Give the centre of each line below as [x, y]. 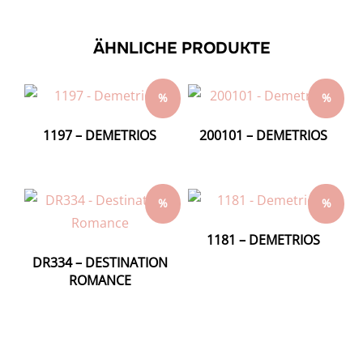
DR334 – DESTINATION [100, 263]
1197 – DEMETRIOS [100, 135]
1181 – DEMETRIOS [263, 240]
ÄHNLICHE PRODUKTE [181, 48]
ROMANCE [100, 281]
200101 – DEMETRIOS [263, 135]
